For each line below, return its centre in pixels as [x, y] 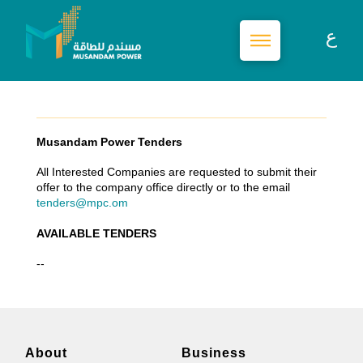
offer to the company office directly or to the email [163, 188]
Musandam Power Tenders [109, 142]
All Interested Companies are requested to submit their [176, 172]
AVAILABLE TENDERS [96, 233]
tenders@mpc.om [82, 203]
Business [214, 353]
